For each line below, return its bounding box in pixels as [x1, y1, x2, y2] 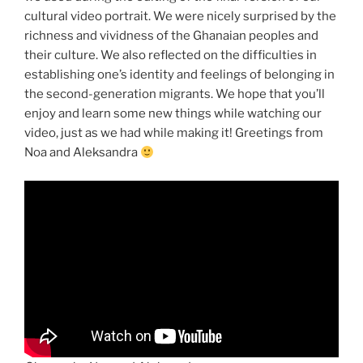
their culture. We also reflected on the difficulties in [24, 48, 317, 63]
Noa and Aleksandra [24, 145, 140, 160]
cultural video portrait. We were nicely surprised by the [24, 9, 336, 24]
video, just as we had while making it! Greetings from [24, 126, 323, 141]
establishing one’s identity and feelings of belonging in [24, 67, 335, 83]
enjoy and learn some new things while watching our [24, 106, 322, 122]
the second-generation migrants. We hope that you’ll [24, 87, 325, 102]
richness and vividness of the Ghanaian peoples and [24, 28, 318, 44]
